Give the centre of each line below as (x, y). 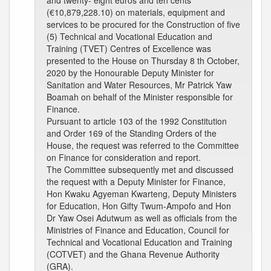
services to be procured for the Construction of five (143, 24)
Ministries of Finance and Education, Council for (138, 230)
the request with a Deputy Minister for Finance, (136, 181)
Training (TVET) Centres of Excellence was (129, 48)
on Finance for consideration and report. (124, 157)
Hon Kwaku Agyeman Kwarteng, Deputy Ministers (142, 194)
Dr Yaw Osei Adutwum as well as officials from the (142, 218)
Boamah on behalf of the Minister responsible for (140, 97)
